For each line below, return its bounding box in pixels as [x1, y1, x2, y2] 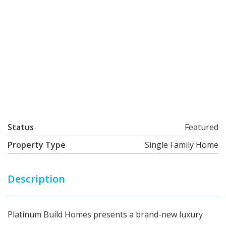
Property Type [8, 139, 66, 150]
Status [8, 122, 34, 133]
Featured [185, 122, 218, 133]
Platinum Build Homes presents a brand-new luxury [8, 209, 203, 220]
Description [8, 172, 65, 186]
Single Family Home [145, 139, 218, 150]
